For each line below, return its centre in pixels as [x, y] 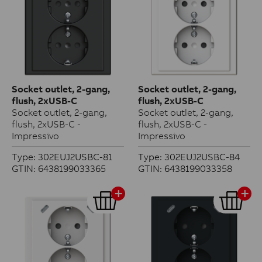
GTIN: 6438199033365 [59, 168]
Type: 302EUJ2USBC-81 [62, 157]
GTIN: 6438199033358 [185, 168]
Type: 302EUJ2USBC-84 [189, 157]
